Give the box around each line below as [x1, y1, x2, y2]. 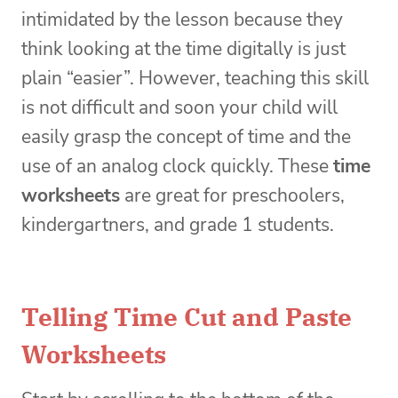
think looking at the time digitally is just [21, 36, 346, 62]
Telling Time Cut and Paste [21, 300, 352, 334]
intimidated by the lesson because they [21, 7, 343, 33]
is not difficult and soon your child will [21, 95, 338, 121]
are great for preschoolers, [120, 183, 345, 209]
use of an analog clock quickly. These [21, 154, 333, 179]
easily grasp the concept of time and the [21, 124, 351, 150]
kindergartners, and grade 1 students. [21, 212, 334, 238]
